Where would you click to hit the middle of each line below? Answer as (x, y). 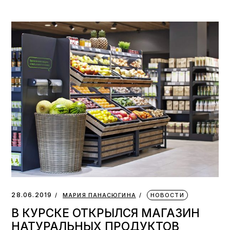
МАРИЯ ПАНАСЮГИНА (99, 195)
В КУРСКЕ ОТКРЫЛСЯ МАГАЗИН (106, 213)
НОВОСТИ (167, 195)
